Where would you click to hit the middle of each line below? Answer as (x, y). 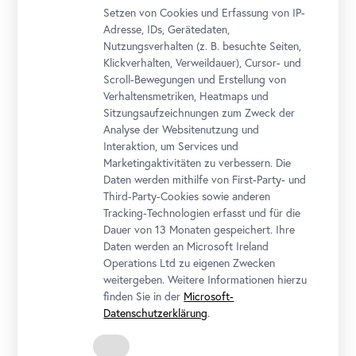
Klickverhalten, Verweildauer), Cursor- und (203, 63)
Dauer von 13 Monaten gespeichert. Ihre (199, 230)
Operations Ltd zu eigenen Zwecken (190, 263)
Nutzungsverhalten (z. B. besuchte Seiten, (203, 46)
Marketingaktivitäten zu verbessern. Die (197, 163)
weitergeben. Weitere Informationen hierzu (205, 280)
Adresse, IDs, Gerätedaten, (167, 29)
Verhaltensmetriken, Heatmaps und (186, 96)
